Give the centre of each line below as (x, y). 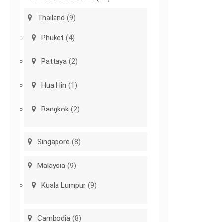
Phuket (53, 38)
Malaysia (52, 166)
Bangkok (55, 109)
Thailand (51, 18)
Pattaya (54, 62)
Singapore (54, 142)
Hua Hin (54, 85)
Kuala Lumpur (64, 186)
